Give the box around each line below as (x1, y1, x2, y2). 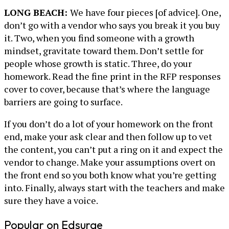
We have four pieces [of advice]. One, (70, 6, 221, 19)
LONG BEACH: (4, 6, 70, 19)
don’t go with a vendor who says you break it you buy (4, 19, 220, 32)
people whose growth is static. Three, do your (4, 57, 192, 70)
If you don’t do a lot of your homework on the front (4, 118, 213, 130)
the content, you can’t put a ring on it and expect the (4, 143, 223, 156)
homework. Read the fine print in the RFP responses (4, 70, 221, 83)
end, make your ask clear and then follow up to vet (4, 130, 212, 143)
